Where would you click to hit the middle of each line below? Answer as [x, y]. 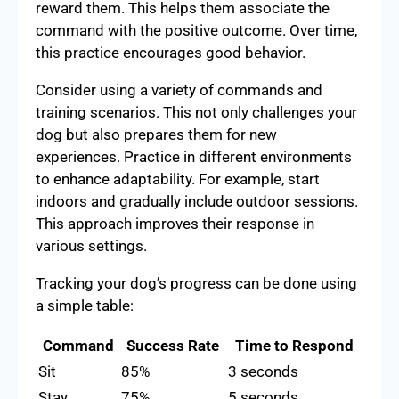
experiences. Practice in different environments [194, 157]
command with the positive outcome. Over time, [196, 30]
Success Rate [173, 346]
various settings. [91, 246]
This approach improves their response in [175, 224]
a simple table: [85, 305]
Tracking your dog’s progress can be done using [196, 283]
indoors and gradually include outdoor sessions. [197, 201]
